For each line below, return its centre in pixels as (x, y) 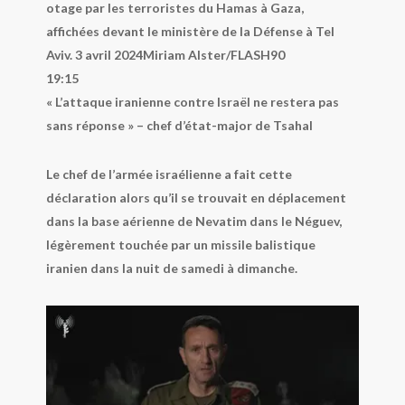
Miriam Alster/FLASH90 (213, 55)
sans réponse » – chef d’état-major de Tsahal (179, 126)
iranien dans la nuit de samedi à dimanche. (171, 268)
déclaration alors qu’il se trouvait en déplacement (196, 198)
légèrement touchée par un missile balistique (180, 245)
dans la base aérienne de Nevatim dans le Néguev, (193, 221)
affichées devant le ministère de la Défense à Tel (190, 32)
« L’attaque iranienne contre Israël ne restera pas (192, 102)
